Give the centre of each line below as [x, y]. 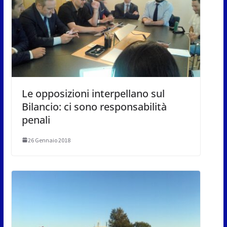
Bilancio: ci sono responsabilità [94, 106]
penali [36, 120]
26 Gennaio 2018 [49, 140]
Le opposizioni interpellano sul [93, 93]
